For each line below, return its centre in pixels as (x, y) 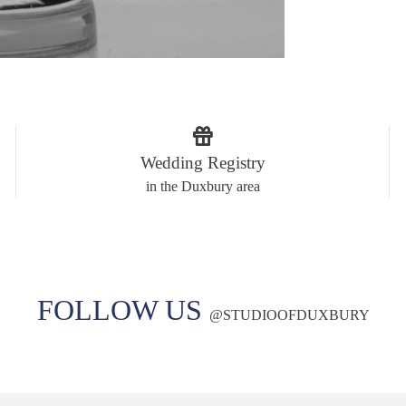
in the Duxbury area (203, 186)
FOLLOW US (123, 310)
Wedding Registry (203, 163)
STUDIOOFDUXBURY (296, 315)
